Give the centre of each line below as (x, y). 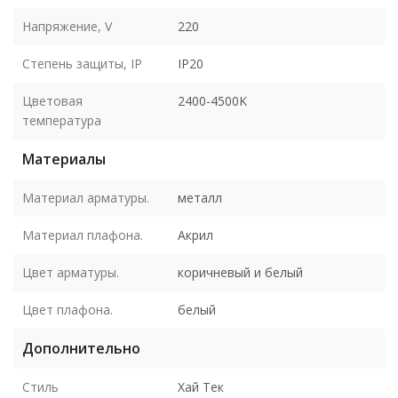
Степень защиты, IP (82, 63)
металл (200, 197)
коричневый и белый (240, 272)
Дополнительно (81, 348)
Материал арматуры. (86, 197)
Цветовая (52, 100)
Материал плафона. (83, 235)
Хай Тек (201, 386)
